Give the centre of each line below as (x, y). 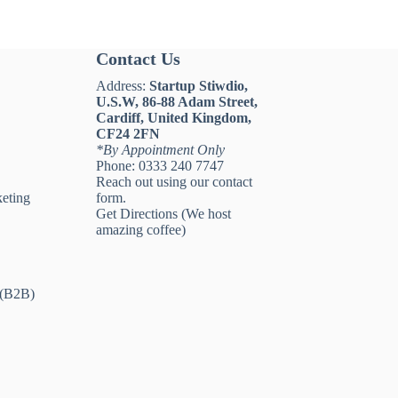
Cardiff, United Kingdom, (173, 118)
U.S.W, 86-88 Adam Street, (176, 102)
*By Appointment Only (160, 150)
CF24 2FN (127, 134)
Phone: (117, 166)
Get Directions (136, 214)
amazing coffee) (140, 230)
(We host (204, 214)
